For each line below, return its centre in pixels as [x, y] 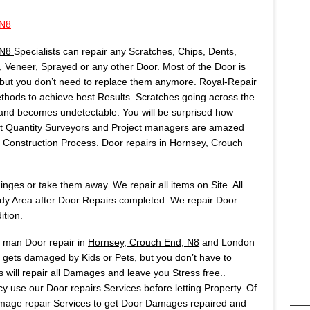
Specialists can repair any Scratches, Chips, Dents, [125, 52]
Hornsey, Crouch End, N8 [144, 243]
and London [227, 243]
